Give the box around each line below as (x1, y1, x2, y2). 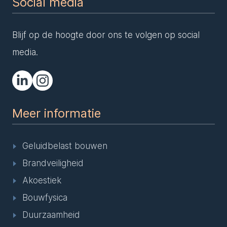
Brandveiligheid (22, 158, 84, 168)
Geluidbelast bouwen (22, 141, 107, 151)
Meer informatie (12, 106, 101, 121)
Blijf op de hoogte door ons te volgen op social (12, 30, 200, 40)
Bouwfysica (22, 193, 67, 203)
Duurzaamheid (22, 210, 80, 220)
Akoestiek (22, 175, 61, 185)
